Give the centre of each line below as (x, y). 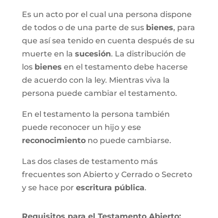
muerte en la (48, 54)
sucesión (93, 54)
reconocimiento (54, 140)
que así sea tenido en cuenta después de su (108, 41)
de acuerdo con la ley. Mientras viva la (96, 80)
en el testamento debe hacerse (125, 67)
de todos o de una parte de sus (84, 27)
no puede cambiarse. (128, 140)
